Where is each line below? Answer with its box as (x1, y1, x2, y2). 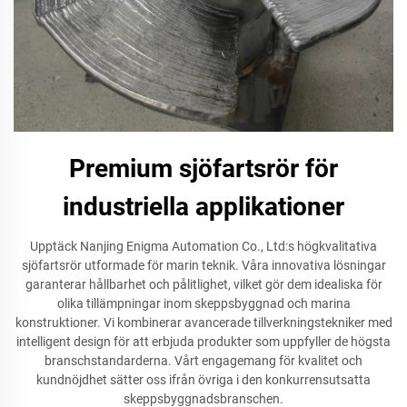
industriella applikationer (63, 192, 344, 223)
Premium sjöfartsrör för (69, 154, 338, 184)
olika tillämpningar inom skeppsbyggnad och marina (56, 296, 351, 312)
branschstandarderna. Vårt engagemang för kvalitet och (45, 353, 362, 369)
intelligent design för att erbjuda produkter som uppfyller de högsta (16, 334, 391, 350)
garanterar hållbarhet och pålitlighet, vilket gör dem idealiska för (25, 277, 382, 293)
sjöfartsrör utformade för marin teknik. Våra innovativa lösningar (21, 258, 386, 273)
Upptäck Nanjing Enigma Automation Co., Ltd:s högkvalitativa (30, 239, 377, 254)
